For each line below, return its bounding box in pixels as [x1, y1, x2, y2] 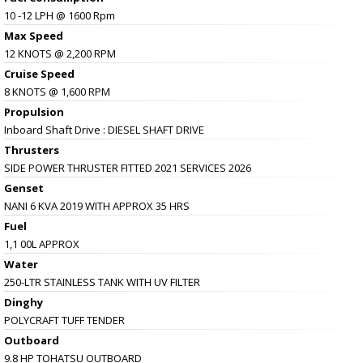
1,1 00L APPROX [4, 236, 79, 251]
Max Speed [4, 28, 63, 43]
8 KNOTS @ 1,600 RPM [4, 83, 110, 99]
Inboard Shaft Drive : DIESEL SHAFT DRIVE [4, 122, 204, 137]
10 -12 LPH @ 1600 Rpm [4, 7, 115, 23]
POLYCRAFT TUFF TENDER [4, 312, 125, 327]
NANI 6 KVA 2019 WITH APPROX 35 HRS [4, 198, 190, 213]
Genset [4, 180, 44, 195]
